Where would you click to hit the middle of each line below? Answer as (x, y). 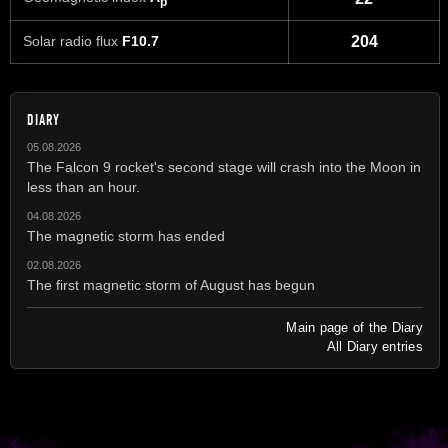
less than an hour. (83, 186)
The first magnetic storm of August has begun (171, 284)
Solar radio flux (72, 41)
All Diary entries (374, 346)
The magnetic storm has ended (126, 235)
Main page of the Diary (354, 327)
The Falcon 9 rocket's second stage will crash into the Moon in (224, 166)
